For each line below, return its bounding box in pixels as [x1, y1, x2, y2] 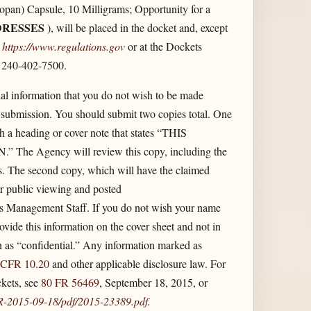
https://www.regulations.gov [1, 38, 125, 53]
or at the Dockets [124, 38, 202, 53]
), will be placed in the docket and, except [44, 19, 228, 35]
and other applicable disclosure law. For [49, 255, 226, 271]
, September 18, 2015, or [99, 274, 208, 289]
